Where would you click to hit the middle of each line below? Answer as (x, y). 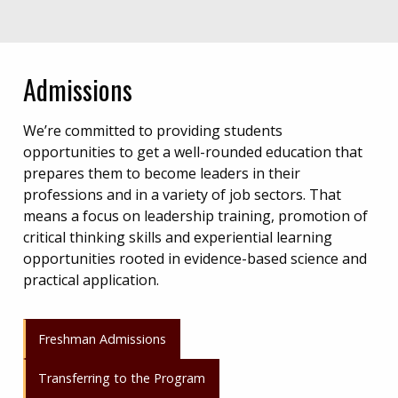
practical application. (91, 280)
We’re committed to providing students (153, 131)
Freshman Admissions (103, 338)
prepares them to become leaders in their (162, 174)
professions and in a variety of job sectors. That (182, 195)
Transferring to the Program (122, 378)
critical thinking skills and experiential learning (178, 238)
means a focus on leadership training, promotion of (195, 216)
